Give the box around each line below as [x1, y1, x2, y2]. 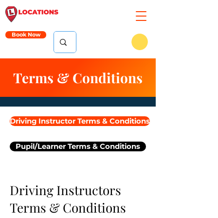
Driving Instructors [10, 181, 121, 199]
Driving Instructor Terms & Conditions [10, 116, 150, 126]
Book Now [11, 31, 40, 38]
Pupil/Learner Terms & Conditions [16, 142, 140, 151]
